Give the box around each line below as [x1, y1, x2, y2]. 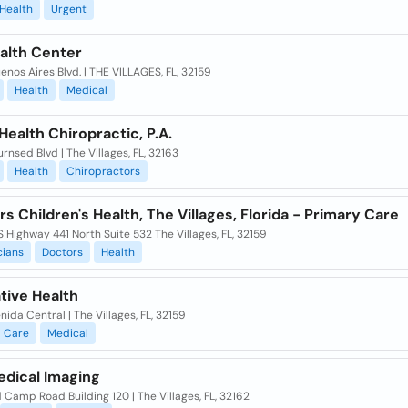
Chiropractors [66, 164, 140, 178]
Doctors [41, 245, 83, 260]
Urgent [50, 2, 87, 16]
